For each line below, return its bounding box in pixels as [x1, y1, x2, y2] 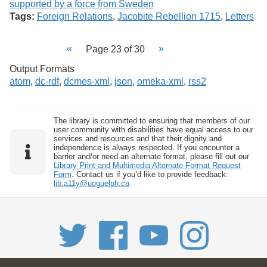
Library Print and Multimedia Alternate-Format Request [53, 160, 241, 170]
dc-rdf [35, 76, 59, 86]
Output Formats [10, 64, 74, 74]
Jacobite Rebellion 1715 [117, 11, 221, 21]
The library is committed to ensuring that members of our [53, 116, 250, 125]
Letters [225, 11, 254, 21]
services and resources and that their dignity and [53, 133, 222, 143]
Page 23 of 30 [86, 44, 145, 54]
